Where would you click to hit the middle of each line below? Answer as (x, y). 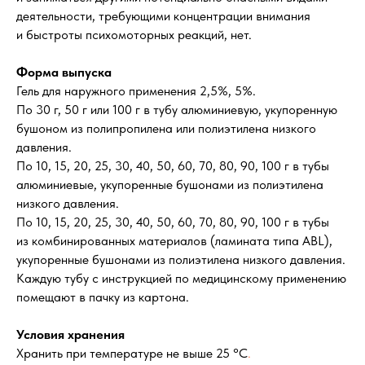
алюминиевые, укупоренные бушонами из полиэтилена (170, 185)
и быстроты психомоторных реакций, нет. (134, 35)
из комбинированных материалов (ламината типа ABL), (174, 241)
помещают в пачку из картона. (103, 297)
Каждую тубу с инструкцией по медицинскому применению (181, 278)
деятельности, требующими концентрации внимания (163, 16)
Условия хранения (70, 334)
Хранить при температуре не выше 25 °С (132, 353)
